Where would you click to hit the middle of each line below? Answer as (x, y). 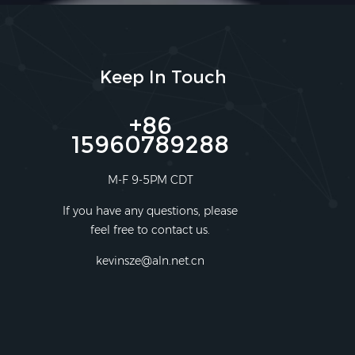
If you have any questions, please (151, 210)
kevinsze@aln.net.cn (151, 260)
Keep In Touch (164, 77)
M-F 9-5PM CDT (150, 179)
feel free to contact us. (151, 229)
